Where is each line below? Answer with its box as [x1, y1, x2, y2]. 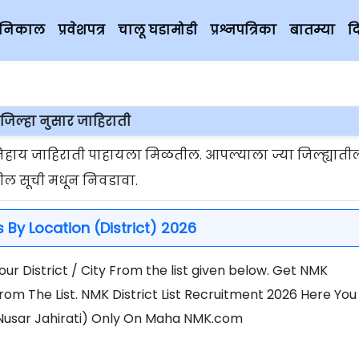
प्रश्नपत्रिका [210, 21, 276, 39]
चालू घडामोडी [118, 21, 197, 39]
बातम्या [289, 21, 335, 39]
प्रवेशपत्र [58, 21, 105, 39]
